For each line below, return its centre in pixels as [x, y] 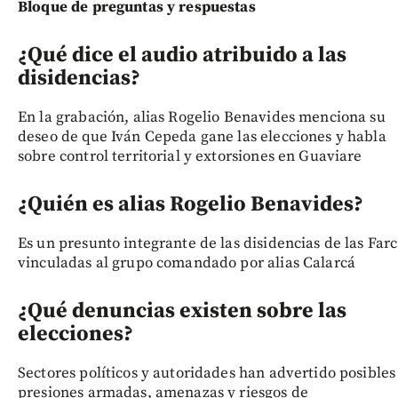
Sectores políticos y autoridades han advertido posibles [207, 373]
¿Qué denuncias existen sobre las [182, 310]
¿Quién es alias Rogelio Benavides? [191, 204]
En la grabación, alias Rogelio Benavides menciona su [202, 117]
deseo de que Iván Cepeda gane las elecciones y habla [202, 136]
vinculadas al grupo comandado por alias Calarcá [187, 263]
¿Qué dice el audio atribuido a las [182, 55]
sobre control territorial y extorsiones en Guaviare [190, 156]
